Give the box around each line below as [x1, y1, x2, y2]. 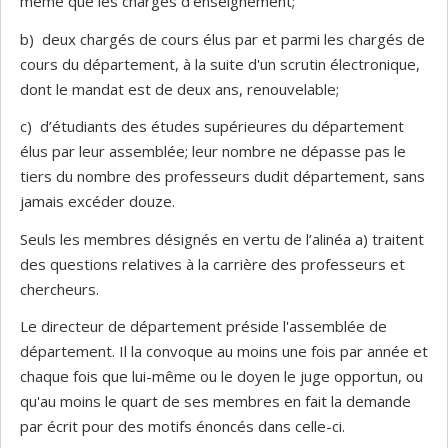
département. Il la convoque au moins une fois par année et [20, 341, 428, 361]
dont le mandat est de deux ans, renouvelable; [20, 78, 339, 99]
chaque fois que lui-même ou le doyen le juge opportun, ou [20, 366, 423, 386]
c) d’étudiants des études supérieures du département [20, 116, 404, 136]
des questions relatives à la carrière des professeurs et [20, 253, 405, 274]
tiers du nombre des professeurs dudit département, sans [20, 166, 425, 186]
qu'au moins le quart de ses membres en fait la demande [20, 391, 411, 411]
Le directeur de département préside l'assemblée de [20, 316, 387, 336]
